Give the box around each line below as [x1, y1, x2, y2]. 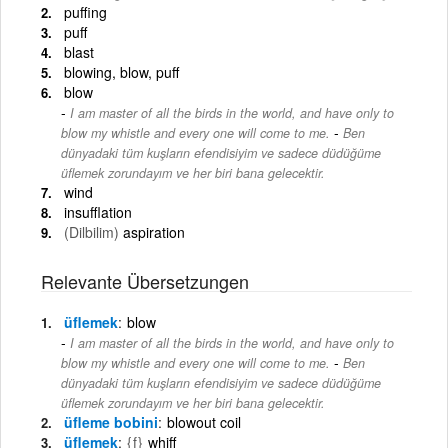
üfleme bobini [64, 411, 158, 432]
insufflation [64, 201, 132, 222]
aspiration [123, 221, 185, 242]
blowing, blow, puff [64, 61, 179, 82]
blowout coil [167, 411, 241, 432]
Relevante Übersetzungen [41, 267, 249, 294]
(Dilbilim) [64, 221, 119, 242]
